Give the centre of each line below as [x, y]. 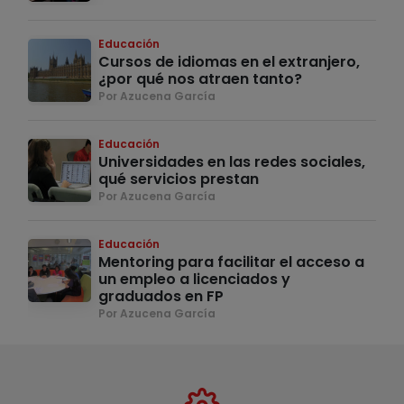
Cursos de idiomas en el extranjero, [229, 61]
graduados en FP [161, 296]
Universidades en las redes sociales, [232, 161]
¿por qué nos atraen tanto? [200, 78]
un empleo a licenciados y [194, 279]
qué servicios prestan [179, 179]
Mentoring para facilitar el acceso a [231, 262]
